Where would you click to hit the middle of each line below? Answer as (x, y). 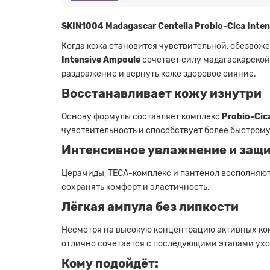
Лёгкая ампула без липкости (150, 207)
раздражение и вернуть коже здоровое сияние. (159, 74)
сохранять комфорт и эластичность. (136, 187)
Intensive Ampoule (101, 60)
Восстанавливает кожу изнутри (162, 94)
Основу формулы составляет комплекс (142, 117)
